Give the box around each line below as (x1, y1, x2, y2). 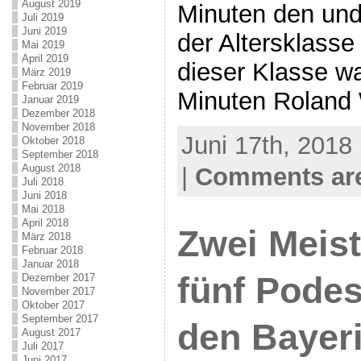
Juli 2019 (21, 11, 64, 23)
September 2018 (21, 148, 98, 160)
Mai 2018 (21, 203, 64, 215)
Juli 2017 (21, 340, 64, 352)
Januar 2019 (21, 93, 79, 106)
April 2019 (21, 52, 68, 64)
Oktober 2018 (21, 135, 85, 147)
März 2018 (21, 230, 71, 243)
